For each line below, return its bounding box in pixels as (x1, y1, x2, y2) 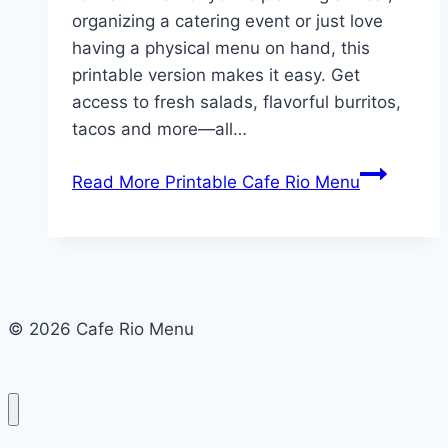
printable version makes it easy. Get (72, 65, 360, 86)
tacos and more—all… (72, 119, 247, 140)
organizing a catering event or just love (72, 11, 383, 32)
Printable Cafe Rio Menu (160, 172, 360, 193)
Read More (72, 172, 160, 193)
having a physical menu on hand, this (72, 38, 370, 59)
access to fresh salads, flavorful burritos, (72, 92, 401, 113)
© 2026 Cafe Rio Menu (8, 319, 194, 340)
